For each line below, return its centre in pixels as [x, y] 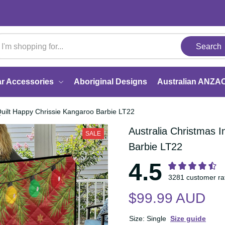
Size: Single [148, 218]
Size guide [190, 218]
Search [205, 46]
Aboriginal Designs [132, 82]
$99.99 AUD [168, 198]
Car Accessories [36, 82]
